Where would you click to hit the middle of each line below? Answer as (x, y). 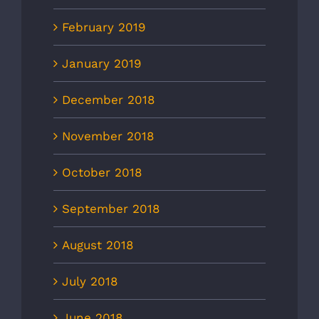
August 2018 (98, 245)
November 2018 (108, 136)
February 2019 (104, 27)
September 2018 (111, 209)
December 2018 (108, 100)
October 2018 (102, 173)
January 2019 (101, 64)
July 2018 (90, 282)
